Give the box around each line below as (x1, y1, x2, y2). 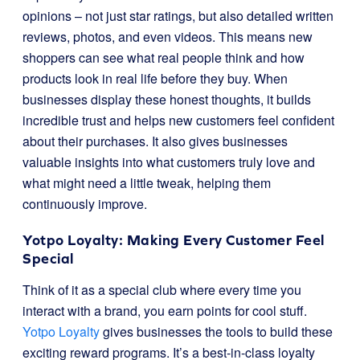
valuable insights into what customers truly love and (22, 153, 315, 171)
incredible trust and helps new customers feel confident (22, 111, 334, 129)
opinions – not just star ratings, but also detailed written (22, 6, 333, 25)
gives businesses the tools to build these (100, 322, 333, 341)
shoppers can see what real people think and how (22, 48, 305, 67)
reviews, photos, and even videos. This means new (22, 27, 313, 46)
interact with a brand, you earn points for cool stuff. (22, 301, 307, 320)
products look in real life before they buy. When (22, 69, 288, 88)
